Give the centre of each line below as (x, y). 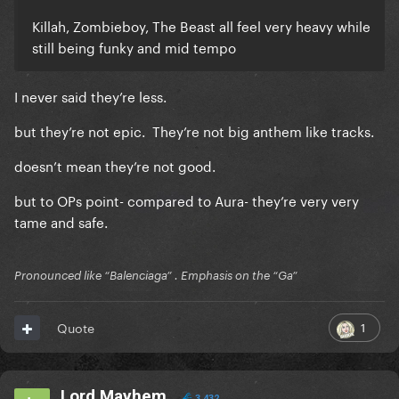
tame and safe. (61, 221)
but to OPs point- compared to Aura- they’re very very (187, 200)
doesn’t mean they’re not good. (115, 165)
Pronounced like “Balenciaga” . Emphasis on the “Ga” (156, 276)
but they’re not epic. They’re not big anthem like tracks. (194, 130)
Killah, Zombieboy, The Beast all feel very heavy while (201, 25)
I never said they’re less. (90, 96)
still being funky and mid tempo (134, 47)
